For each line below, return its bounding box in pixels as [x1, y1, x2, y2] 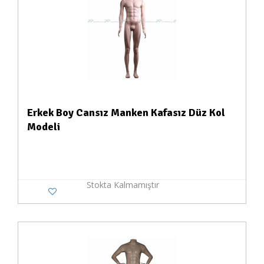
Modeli [27, 120, 60, 133]
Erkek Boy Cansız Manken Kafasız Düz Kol [27, 106, 225, 119]
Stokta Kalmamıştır [86, 179, 159, 190]
